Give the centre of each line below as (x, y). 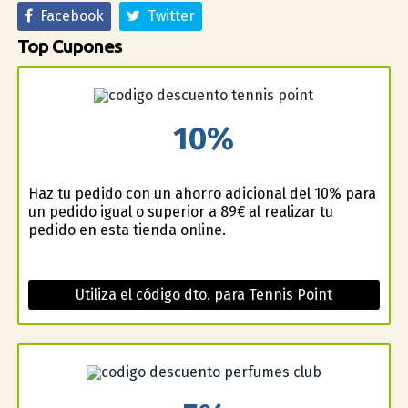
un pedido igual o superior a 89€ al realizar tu (180, 211)
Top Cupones (69, 46)
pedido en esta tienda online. (127, 229)
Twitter (167, 16)
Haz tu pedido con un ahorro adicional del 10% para (202, 193)
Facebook (68, 16)
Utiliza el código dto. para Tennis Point (204, 294)
